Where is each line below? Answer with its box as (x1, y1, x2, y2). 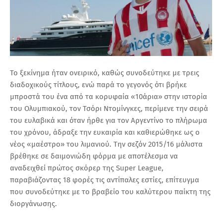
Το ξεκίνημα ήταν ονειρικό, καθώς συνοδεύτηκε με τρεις (10, 68, 199, 77)
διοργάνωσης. (10, 199, 57, 208)
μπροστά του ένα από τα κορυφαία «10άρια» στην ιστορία (10, 92, 207, 101)
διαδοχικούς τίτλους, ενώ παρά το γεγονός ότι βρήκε (10, 80, 187, 89)
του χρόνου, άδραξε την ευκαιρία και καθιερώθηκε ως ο (10, 127, 200, 137)
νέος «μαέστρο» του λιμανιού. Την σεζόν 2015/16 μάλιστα (10, 139, 203, 149)
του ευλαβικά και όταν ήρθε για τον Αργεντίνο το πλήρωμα (10, 115, 207, 125)
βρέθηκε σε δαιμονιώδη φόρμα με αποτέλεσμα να (10, 151, 178, 161)
